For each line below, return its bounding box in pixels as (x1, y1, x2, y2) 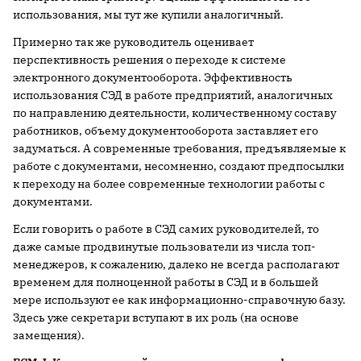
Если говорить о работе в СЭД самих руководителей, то (13, 222, 319, 236)
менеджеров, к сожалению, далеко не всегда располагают (13, 257, 339, 272)
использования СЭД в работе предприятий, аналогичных (13, 88, 333, 102)
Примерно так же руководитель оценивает (13, 35, 254, 49)
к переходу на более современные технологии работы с (13, 176, 325, 191)
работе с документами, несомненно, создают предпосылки (13, 159, 344, 173)
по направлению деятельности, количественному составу (13, 106, 336, 120)
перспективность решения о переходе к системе (13, 52, 286, 67)
